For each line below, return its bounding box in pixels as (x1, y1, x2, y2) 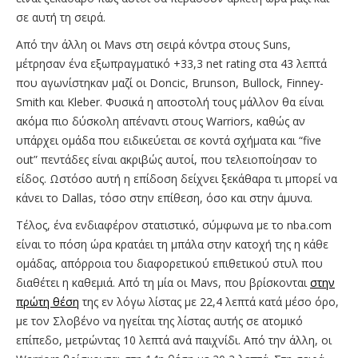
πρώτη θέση (16, 293, 79, 309)
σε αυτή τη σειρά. (16, 9, 105, 25)
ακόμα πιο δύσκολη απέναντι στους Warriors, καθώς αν (16, 113, 305, 129)
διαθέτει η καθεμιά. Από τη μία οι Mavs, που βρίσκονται (16, 274, 310, 290)
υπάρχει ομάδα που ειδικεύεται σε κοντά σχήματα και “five (16, 132, 321, 148)
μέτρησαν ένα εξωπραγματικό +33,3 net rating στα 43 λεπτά (16, 55, 327, 71)
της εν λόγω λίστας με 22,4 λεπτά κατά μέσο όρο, (79, 293, 339, 309)
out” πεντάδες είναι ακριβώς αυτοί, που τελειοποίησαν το (16, 151, 317, 167)
